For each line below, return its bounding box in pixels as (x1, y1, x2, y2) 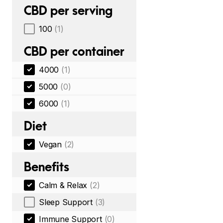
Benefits (24, 159, 69, 174)
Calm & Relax (39, 180, 88, 190)
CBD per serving (24, 3, 112, 18)
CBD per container (24, 44, 124, 59)
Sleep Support (39, 197, 93, 207)
